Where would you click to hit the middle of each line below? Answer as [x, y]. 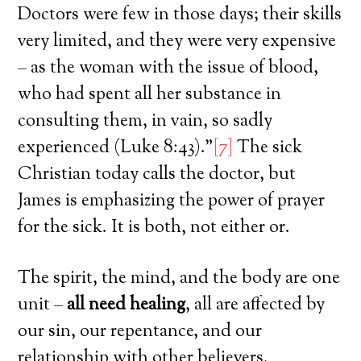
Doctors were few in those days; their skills [180, 15]
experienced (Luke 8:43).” [116, 148]
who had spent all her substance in [150, 95]
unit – [43, 305]
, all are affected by [255, 305]
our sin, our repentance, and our [140, 332]
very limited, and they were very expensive [177, 41]
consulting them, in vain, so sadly [145, 121]
